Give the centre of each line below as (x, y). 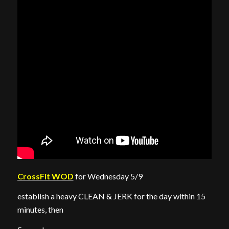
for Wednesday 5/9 (108, 176)
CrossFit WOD (45, 176)
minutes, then (40, 210)
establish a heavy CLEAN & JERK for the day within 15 (111, 196)
